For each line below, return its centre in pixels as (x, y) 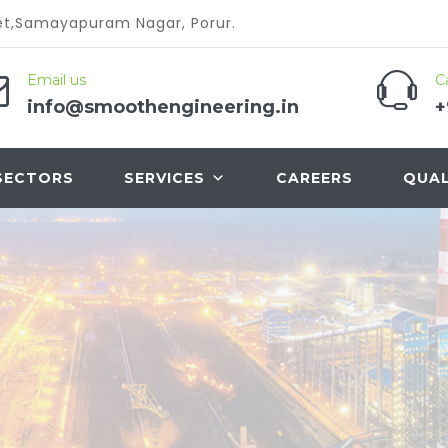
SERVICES (164, 178)
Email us (56, 80)
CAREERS (314, 178)
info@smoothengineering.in (163, 107)
